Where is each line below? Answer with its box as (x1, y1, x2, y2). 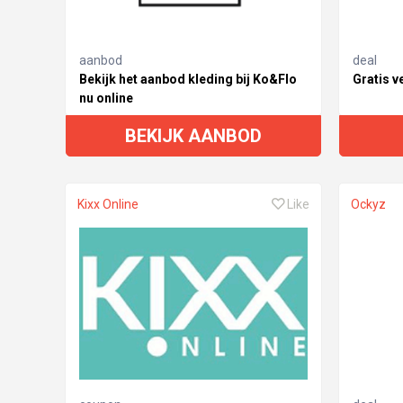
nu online (79, 90, 133, 105)
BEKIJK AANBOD (125, 124, 263, 147)
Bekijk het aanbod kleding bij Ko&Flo (79, 71, 297, 86)
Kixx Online (77, 196, 139, 211)
